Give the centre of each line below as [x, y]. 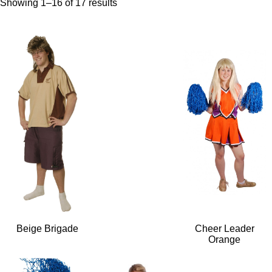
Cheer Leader [224, 229]
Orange [225, 240]
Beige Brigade [48, 229]
